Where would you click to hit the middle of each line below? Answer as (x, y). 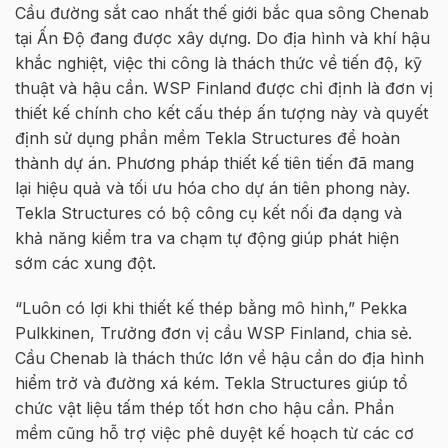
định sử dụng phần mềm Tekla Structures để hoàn (207, 137)
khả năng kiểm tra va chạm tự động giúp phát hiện (207, 237)
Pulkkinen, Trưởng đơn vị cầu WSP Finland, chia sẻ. (213, 333)
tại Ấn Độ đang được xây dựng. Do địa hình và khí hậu (222, 37)
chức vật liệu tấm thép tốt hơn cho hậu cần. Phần (204, 408)
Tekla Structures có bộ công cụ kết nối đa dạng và (208, 212)
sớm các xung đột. (85, 262)
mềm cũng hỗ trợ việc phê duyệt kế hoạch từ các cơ (214, 433)
